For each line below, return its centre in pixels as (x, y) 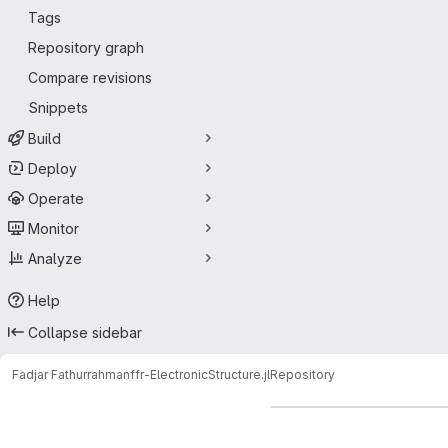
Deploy (52, 168)
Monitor (53, 228)
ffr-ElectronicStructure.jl (200, 374)
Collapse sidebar (85, 332)
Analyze (55, 258)
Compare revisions (90, 77)
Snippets (58, 107)
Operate (56, 198)
